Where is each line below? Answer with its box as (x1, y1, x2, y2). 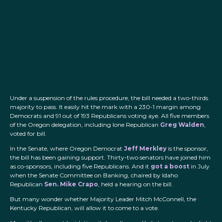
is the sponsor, (166, 145, 208, 153)
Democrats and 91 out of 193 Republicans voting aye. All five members (10, 112, 209, 120)
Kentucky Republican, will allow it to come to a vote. (10, 204, 159, 212)
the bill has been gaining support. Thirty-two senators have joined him (10, 154, 211, 162)
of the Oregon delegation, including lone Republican (10, 121, 160, 129)
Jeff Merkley (124, 145, 166, 153)
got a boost (151, 163, 189, 170)
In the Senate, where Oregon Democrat (10, 145, 124, 153)
